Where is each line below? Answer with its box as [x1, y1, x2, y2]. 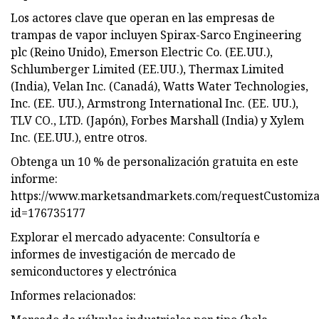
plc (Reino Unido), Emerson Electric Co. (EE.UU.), [11, 43, 273, 60]
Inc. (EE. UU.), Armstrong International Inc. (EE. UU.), [11, 95, 298, 111]
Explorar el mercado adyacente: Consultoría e [11, 229, 260, 245]
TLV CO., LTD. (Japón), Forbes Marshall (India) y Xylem [11, 112, 304, 128]
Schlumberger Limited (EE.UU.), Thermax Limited [11, 61, 284, 77]
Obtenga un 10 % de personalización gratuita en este [11, 153, 298, 169]
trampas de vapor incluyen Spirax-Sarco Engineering [11, 26, 302, 43]
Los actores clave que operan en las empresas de [11, 9, 275, 26]
